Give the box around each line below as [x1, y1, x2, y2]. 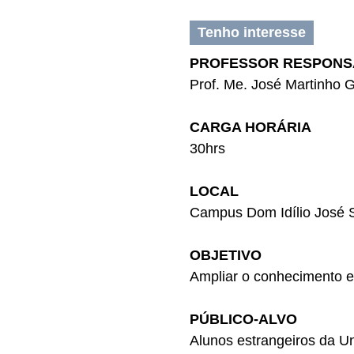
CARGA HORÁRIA [190, 119, 311, 135]
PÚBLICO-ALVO [190, 311, 297, 327]
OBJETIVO [190, 247, 262, 263]
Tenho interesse [198, 24, 306, 40]
